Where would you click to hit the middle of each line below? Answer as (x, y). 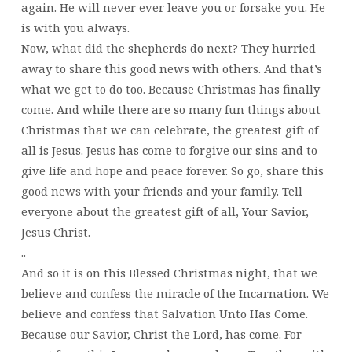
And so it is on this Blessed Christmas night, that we (169, 272)
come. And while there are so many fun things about (170, 109)
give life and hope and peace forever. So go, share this (172, 170)
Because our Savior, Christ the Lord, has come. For (161, 334)
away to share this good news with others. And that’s (171, 68)
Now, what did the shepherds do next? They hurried (168, 48)
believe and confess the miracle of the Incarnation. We (175, 293)
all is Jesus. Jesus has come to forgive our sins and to (169, 150)
